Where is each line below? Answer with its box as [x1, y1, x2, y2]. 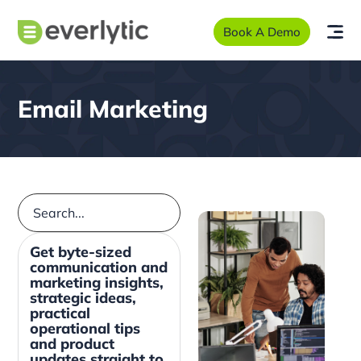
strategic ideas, [29, 288, 136, 307]
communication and [29, 257, 168, 276]
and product [29, 334, 114, 353]
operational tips [29, 318, 140, 338]
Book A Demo [223, 24, 301, 40]
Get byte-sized [29, 242, 131, 261]
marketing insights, [29, 272, 164, 292]
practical [29, 303, 90, 322]
